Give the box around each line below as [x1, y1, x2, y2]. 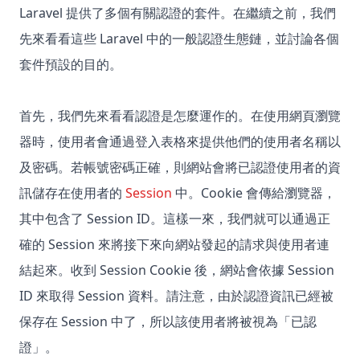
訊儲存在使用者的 [19, 184, 125, 202]
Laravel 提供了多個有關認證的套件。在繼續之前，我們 [19, 4, 336, 22]
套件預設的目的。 [19, 55, 122, 74]
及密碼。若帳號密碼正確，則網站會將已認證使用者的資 [19, 158, 341, 177]
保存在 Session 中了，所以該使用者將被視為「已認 [19, 313, 317, 331]
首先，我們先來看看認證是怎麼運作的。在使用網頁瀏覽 [19, 107, 341, 125]
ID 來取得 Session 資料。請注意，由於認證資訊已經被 [19, 287, 333, 305]
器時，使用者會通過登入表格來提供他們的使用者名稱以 [19, 133, 341, 151]
